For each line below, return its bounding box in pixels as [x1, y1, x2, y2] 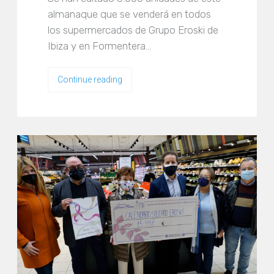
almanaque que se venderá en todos [48, 8, 212, 21]
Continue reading [57, 75, 123, 85]
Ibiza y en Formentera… [48, 40, 152, 53]
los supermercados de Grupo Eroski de [48, 24, 219, 37]
